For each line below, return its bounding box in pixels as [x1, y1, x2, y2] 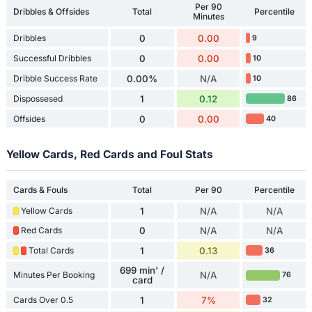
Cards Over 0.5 [13, 294, 73, 305]
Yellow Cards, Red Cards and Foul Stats [6, 148, 213, 162]
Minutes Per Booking [13, 270, 95, 281]
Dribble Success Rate [13, 72, 97, 84]
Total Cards [28, 244, 74, 256]
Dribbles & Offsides [13, 6, 89, 17]
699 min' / [120, 265, 165, 276]
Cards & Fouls [13, 185, 68, 196]
